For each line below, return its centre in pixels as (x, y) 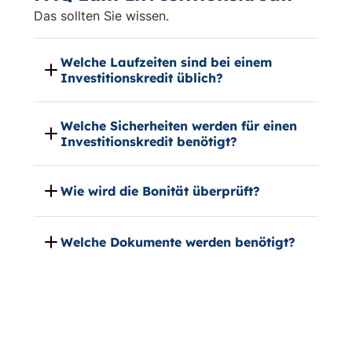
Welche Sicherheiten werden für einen (179, 126)
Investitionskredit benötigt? (149, 141)
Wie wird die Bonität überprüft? (161, 191)
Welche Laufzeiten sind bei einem (167, 62)
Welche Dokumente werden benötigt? (178, 242)
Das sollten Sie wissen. (102, 16)
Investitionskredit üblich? (142, 78)
